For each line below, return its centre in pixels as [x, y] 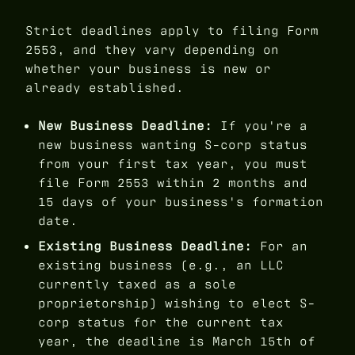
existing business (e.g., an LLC [161, 265]
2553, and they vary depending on [152, 50]
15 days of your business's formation [181, 202]
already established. [105, 88]
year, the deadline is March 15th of [177, 342]
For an [280, 246]
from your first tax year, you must [173, 164]
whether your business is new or [148, 69]
